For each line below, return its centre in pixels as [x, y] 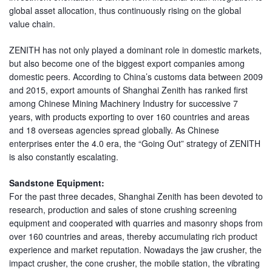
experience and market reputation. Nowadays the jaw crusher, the [135, 250]
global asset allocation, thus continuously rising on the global [125, 11]
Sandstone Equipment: [57, 183]
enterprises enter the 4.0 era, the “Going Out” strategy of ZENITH [135, 144]
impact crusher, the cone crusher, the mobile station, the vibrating [134, 263]
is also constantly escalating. [64, 157]
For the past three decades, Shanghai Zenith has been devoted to [136, 196]
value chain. [32, 24]
